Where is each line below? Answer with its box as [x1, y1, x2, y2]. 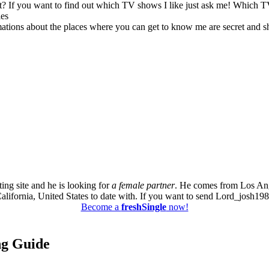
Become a [80, 202, 121, 213]
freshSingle [121, 202, 166, 213]
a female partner [112, 180, 175, 191]
